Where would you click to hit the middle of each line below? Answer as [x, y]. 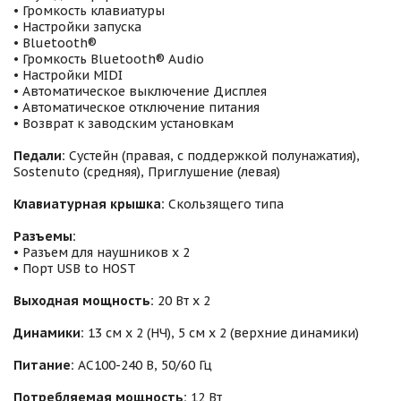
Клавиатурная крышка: [91, 204]
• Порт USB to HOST [75, 269]
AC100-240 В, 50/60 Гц [145, 365]
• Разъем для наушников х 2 [102, 252]
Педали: [41, 156]
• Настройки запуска [77, 27]
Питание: [46, 365]
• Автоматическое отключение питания [137, 107]
